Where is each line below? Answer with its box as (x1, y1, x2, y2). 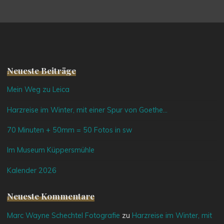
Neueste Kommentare (7, 190, 95, 202)
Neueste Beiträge (7, 64, 76, 76)
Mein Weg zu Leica (7, 85, 70, 94)
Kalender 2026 (7, 165, 57, 175)
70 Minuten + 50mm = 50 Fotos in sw (7, 125, 133, 135)
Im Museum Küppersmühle (7, 145, 95, 155)
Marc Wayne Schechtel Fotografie (7, 211, 120, 220)
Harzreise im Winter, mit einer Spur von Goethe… (7, 105, 168, 114)
